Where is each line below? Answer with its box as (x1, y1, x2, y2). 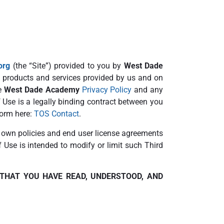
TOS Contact (34, 109, 79, 119)
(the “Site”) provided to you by (10, 61, 124, 71)
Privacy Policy (81, 85, 132, 95)
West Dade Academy (3, 85, 79, 95)
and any (131, 85, 163, 95)
